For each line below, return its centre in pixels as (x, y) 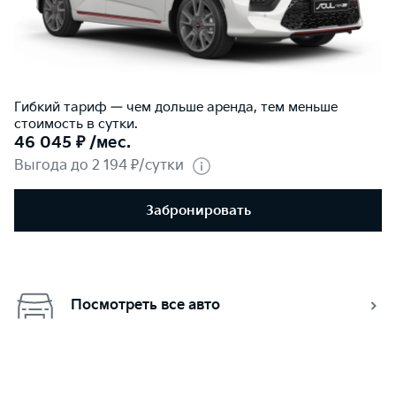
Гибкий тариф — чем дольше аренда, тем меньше (176, 108)
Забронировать (198, 210)
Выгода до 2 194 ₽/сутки (99, 166)
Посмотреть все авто (145, 306)
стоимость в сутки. (76, 125)
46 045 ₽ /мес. (72, 143)
